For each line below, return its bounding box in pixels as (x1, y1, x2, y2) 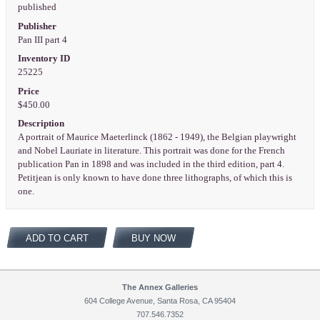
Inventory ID (17, 54, 70, 64)
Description (17, 119, 64, 129)
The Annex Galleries (122, 283, 198, 292)
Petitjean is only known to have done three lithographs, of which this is (17, 173, 292, 184)
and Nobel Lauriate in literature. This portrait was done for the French (17, 146, 285, 156)
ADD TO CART (25, 232, 89, 244)
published (17, 1, 59, 12)
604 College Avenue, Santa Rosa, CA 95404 (84, 296, 236, 306)
